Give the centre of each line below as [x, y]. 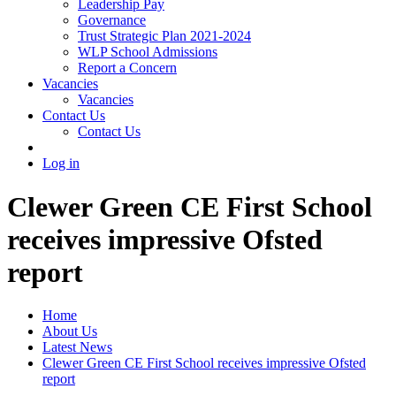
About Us [70, 331]
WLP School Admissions [148, 52]
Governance [112, 20]
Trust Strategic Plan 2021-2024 [164, 36]
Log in [61, 164]
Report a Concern [127, 68]
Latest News [77, 347]
